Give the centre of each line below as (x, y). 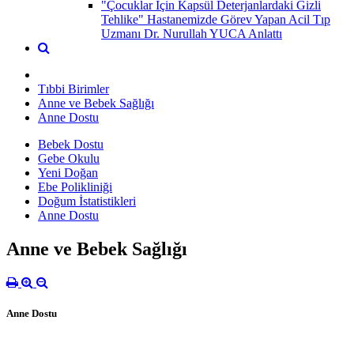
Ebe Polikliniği (75, 186)
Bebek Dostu (71, 144)
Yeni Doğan (68, 172)
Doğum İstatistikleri (87, 201)
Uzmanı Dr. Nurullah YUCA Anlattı (192, 33)
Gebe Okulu (69, 158)
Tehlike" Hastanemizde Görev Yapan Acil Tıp (216, 19)
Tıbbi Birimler (73, 88)
